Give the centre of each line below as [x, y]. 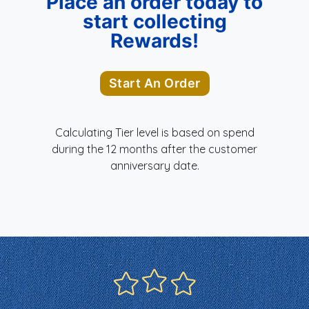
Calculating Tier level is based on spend [154, 132]
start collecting [154, 21]
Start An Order [154, 83]
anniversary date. [154, 165]
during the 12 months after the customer [154, 149]
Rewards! [154, 40]
